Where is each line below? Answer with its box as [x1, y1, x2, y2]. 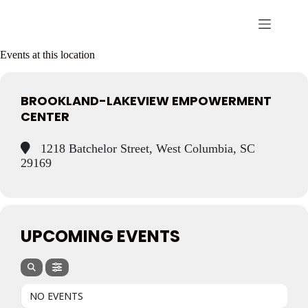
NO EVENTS [30, 289, 83, 303]
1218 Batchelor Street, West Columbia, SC [37, 142, 255, 156]
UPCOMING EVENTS [21, 225, 180, 248]
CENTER [21, 107, 69, 125]
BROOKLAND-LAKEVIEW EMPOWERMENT [21, 91, 272, 109]
